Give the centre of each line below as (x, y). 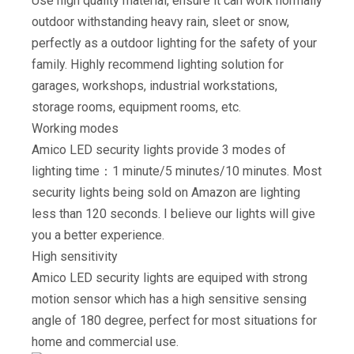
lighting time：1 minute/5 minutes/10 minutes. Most (177, 171)
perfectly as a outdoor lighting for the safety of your (174, 43)
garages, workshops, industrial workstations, (154, 86)
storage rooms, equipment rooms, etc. (136, 107)
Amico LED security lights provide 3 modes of (159, 150)
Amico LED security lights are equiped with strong (169, 278)
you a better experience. (98, 235)
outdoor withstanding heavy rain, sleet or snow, (160, 22)
